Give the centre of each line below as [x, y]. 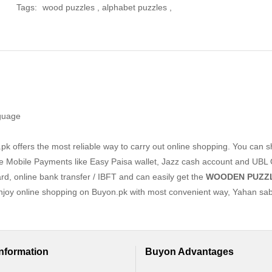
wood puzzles [68, 7]
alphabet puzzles [134, 7]
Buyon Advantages [189, 252]
